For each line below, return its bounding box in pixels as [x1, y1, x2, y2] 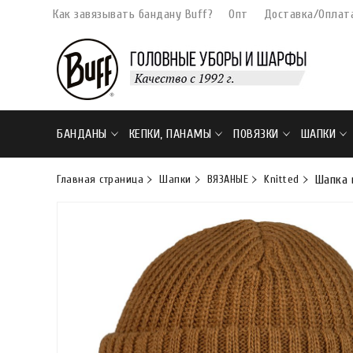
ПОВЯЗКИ [233, 127, 279, 141]
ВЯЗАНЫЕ [206, 173, 248, 186]
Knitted [264, 173, 299, 186]
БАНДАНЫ [57, 127, 107, 141]
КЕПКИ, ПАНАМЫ [128, 127, 211, 141]
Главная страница [57, 173, 143, 186]
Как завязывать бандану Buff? [53, 7, 213, 21]
